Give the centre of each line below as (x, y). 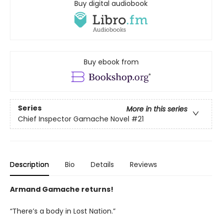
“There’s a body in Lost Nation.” (63, 211)
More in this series (157, 109)
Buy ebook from (111, 62)
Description (29, 164)
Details (102, 164)
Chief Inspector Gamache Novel (74, 119)
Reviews (143, 164)
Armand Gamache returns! (62, 189)
